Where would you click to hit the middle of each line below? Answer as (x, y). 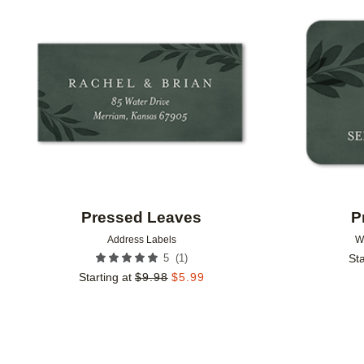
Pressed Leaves (142, 218)
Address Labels (141, 240)
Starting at (105, 277)
